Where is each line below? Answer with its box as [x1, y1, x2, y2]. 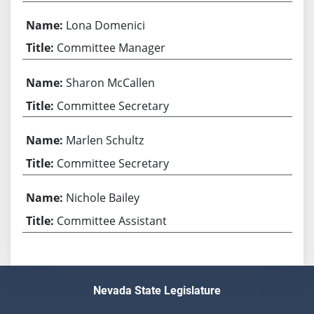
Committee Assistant [57, 213, 168, 229]
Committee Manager [57, 40, 166, 56]
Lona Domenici [66, 17, 146, 33]
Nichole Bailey [66, 190, 140, 206]
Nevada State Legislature [93, 284, 221, 298]
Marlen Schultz [66, 132, 144, 149]
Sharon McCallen [66, 75, 156, 91]
